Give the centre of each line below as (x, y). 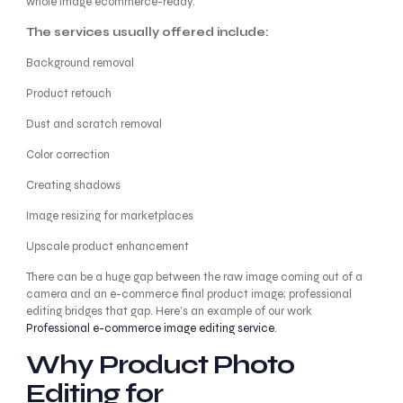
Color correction (67, 155)
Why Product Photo (160, 365)
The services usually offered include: (147, 32)
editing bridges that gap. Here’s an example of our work (169, 311)
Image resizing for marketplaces (109, 216)
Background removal (80, 63)
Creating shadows (73, 185)
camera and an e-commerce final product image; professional (188, 294)
